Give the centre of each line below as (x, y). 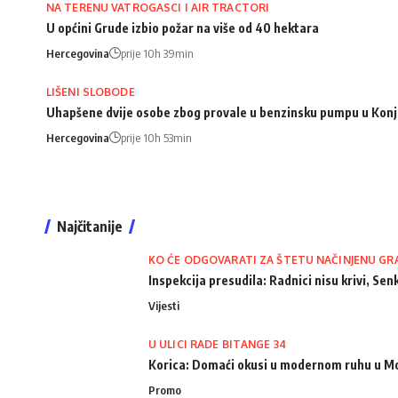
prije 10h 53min (156, 137)
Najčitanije (90, 226)
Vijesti (164, 305)
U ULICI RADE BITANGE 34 (217, 344)
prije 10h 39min (157, 53)
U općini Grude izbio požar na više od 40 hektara (183, 28)
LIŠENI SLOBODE (91, 92)
